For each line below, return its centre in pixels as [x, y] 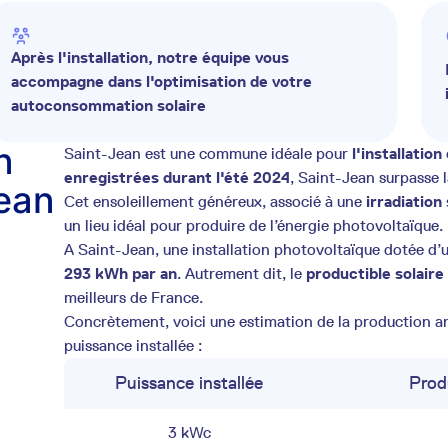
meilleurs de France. [133, 297]
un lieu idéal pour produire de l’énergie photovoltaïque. [253, 225]
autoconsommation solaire [108, 105]
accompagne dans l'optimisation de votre [161, 81]
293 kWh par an [120, 273]
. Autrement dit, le [241, 273]
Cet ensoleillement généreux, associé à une [215, 201]
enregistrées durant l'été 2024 [177, 177]
